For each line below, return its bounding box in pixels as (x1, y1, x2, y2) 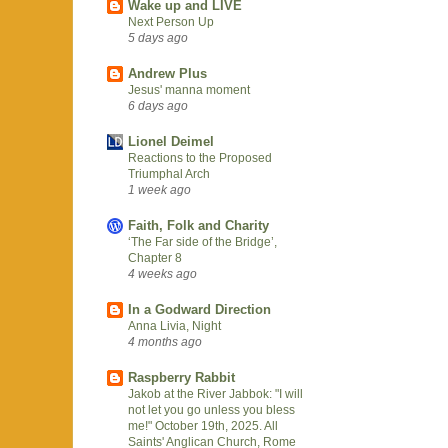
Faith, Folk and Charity (128, 217, 269, 233)
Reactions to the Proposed (128, 150, 272, 165)
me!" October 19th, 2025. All (128, 418, 278, 433)
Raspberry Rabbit (128, 369, 235, 385)
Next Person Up (128, 14, 214, 29)
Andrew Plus (128, 65, 207, 81)
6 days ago (128, 98, 188, 112)
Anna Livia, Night (128, 318, 221, 333)
